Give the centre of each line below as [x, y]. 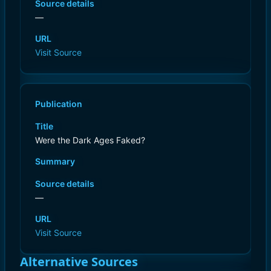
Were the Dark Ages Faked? [90, 140]
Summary [55, 161]
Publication [59, 103]
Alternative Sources [79, 261]
